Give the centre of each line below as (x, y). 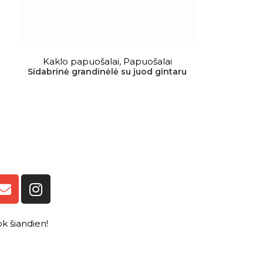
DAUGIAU (107, 56)
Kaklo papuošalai (81, 61)
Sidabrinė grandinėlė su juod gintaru (107, 71)
